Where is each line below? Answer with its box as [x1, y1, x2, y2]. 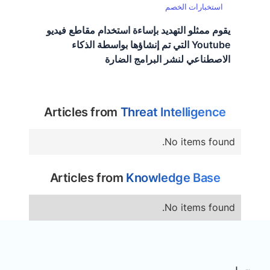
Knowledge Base [126, 170, 221, 185]
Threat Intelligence [120, 104, 226, 119]
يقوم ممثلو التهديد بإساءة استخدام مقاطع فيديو [46, 24, 230, 36]
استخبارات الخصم [165, 2, 223, 12]
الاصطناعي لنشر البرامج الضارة [105, 52, 230, 65]
